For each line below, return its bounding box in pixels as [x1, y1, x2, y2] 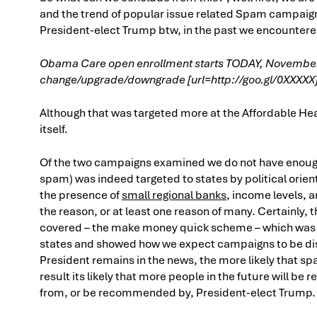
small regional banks [122, 187, 226, 202]
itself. [40, 121, 68, 137]
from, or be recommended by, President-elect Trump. [40, 284, 316, 300]
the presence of [40, 187, 122, 202]
